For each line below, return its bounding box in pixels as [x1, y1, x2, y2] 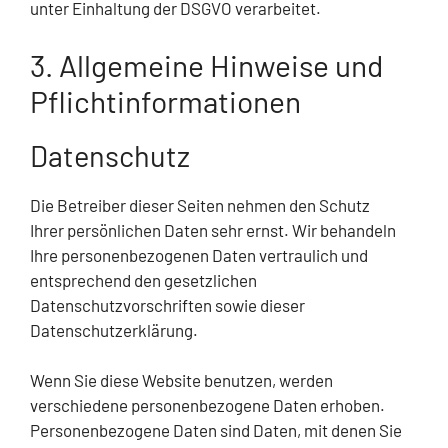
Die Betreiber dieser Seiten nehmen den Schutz [30, 194, 370, 215]
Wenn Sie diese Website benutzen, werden [30, 370, 333, 391]
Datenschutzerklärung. [30, 319, 198, 340]
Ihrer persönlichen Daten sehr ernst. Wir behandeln [30, 219, 396, 240]
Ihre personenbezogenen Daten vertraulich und [30, 244, 368, 265]
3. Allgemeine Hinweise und [30, 46, 383, 83]
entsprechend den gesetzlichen [30, 269, 257, 290]
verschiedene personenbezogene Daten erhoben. [30, 395, 385, 416]
